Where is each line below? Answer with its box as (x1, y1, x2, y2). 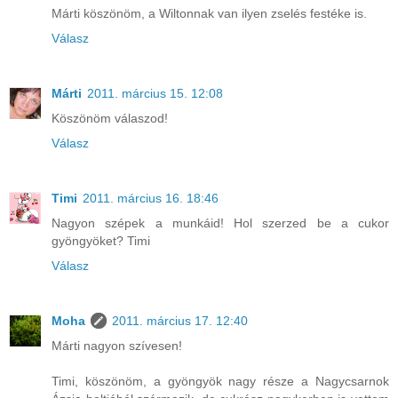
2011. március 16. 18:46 (83, 190, 219, 205)
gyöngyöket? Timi (52, 233, 150, 248)
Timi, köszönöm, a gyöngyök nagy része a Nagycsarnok (52, 373, 389, 388)
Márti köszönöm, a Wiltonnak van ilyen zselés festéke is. (52, 5, 367, 20)
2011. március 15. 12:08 (87, 85, 223, 100)
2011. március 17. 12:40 (112, 313, 248, 328)
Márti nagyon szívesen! (52, 338, 182, 353)
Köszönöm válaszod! (52, 110, 168, 125)
